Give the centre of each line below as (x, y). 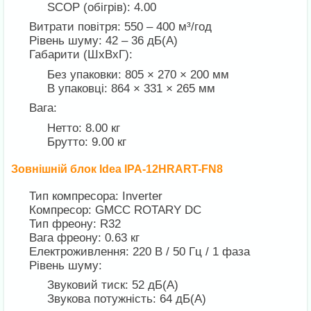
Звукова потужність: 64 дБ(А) (127, 299)
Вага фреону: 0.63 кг (85, 237)
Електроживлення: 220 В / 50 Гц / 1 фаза (140, 251)
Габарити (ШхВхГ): (81, 55)
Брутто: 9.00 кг (87, 142)
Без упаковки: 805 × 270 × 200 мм (138, 74)
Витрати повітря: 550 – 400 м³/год (121, 27)
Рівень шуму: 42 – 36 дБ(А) (104, 41)
